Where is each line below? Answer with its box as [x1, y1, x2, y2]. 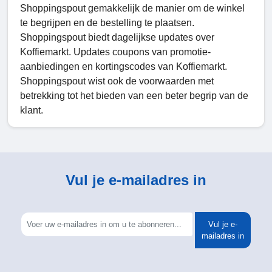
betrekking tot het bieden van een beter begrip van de [20, 90, 248, 101]
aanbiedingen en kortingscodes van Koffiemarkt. [20, 61, 227, 72]
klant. [20, 105, 43, 116]
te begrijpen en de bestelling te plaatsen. [20, 18, 194, 29]
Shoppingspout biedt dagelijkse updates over [20, 32, 214, 43]
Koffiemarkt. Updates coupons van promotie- [20, 47, 211, 58]
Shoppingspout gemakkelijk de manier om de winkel [20, 3, 245, 14]
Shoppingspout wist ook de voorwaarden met [20, 76, 214, 87]
